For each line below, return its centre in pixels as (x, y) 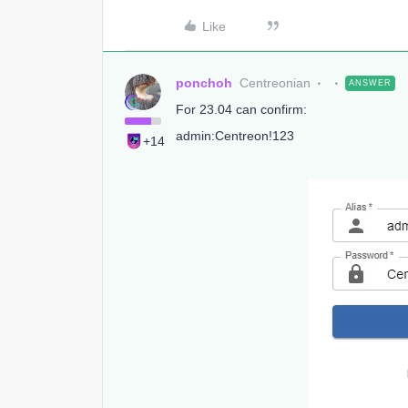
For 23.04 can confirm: (241, 109)
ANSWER (370, 83)
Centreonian (275, 83)
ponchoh (204, 83)
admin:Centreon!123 (235, 136)
